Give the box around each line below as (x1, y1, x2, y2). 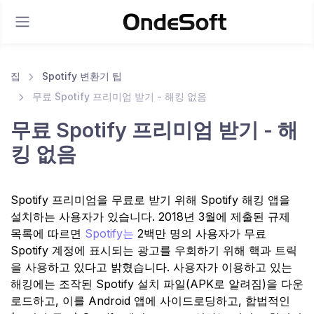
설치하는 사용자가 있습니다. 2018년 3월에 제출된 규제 (11, 209, 290, 224)
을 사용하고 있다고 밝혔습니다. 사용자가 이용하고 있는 (11, 259, 292, 274)
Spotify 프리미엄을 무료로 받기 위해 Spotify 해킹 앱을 (11, 192, 290, 207)
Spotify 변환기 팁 (41, 70, 122, 82)
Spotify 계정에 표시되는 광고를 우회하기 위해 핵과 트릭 (11, 243, 297, 257)
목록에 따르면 (11, 226, 85, 240)
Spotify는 (85, 226, 137, 240)
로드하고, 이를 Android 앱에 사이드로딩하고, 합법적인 (11, 293, 290, 308)
